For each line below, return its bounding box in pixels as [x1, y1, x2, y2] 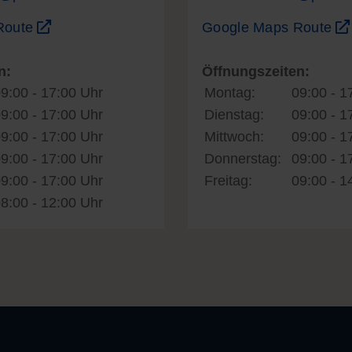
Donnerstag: [204, 151, 281, 167]
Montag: [204, 85, 255, 101]
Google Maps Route [202, 20, 336, 35]
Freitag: [204, 173, 252, 189]
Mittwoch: [204, 129, 264, 145]
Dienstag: [204, 107, 264, 123]
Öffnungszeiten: [202, 64, 310, 79]
